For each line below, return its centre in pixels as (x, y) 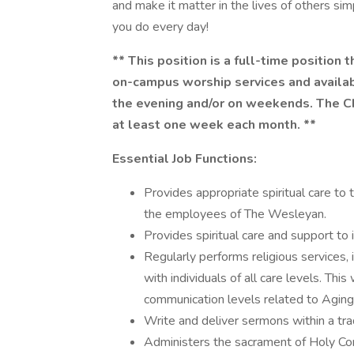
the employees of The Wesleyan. (235, 214)
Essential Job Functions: (185, 159)
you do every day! (160, 27)
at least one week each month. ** (214, 125)
